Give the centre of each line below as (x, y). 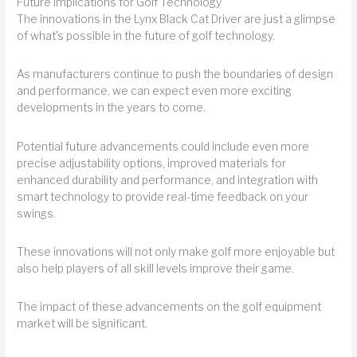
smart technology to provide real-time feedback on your (163, 196)
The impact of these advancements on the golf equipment (169, 307)
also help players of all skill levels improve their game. (156, 269)
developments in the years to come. (112, 108)
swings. (37, 213)
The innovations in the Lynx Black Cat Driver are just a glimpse (177, 20)
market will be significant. (82, 324)
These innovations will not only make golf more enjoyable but (176, 252)
